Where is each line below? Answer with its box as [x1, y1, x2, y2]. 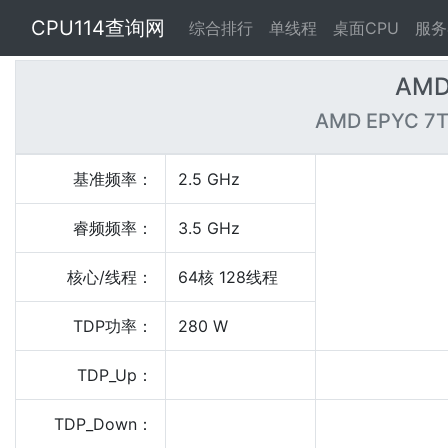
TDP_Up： [77, 365, 153, 385]
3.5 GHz [178, 218, 240, 238]
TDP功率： [73, 316, 153, 336]
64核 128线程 [178, 267, 278, 287]
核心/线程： [67, 267, 153, 287]
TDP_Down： [54, 414, 153, 434]
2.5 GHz [178, 169, 240, 189]
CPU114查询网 [31, 16, 165, 40]
